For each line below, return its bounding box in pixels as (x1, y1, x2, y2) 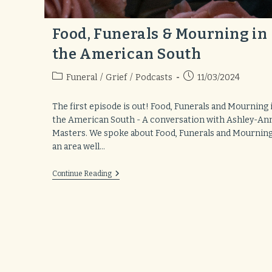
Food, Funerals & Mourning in (52, 25, 268, 43)
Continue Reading (52, 169, 112, 178)
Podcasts (135, 72, 172, 83)
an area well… (52, 141, 105, 152)
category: (51, 84, 90, 95)
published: (182, 84, 224, 95)
